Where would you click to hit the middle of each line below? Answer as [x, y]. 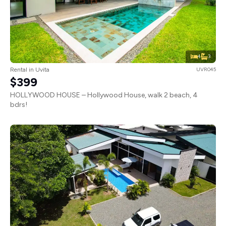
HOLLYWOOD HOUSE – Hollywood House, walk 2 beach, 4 [104, 95]
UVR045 [206, 69]
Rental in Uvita [30, 69]
